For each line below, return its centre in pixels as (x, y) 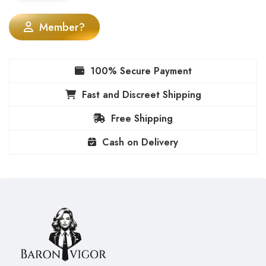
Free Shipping (142, 119)
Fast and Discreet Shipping (141, 95)
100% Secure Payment (141, 71)
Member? (62, 28)
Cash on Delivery (140, 142)
